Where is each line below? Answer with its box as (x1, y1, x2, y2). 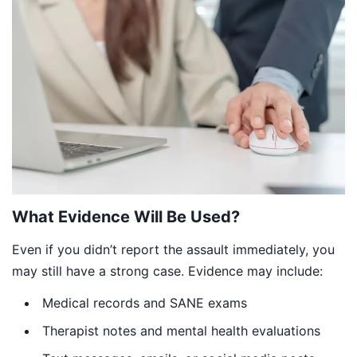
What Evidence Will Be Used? (12, 207, 240, 227)
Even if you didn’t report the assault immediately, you (12, 241, 335, 258)
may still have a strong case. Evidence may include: (12, 263, 323, 280)
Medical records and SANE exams (42, 294, 247, 311)
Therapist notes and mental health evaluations (42, 322, 320, 339)
